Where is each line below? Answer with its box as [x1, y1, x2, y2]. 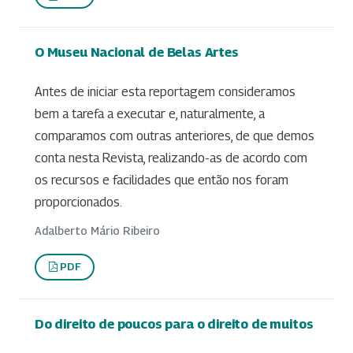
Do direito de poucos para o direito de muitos [35, 315, 314, 332]
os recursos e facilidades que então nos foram [35, 172, 288, 188]
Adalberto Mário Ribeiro [35, 223, 160, 237]
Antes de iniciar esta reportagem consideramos [35, 84, 295, 99]
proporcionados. [35, 194, 122, 210]
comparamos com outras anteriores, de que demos [35, 128, 314, 143]
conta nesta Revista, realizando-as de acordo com [35, 150, 307, 165]
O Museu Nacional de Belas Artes [35, 44, 239, 61]
